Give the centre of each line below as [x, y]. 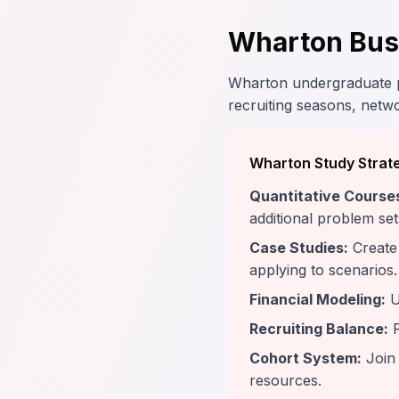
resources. [285, 380]
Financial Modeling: [318, 299]
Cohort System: [305, 358]
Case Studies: [299, 248]
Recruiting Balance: [319, 329]
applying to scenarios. [323, 270]
